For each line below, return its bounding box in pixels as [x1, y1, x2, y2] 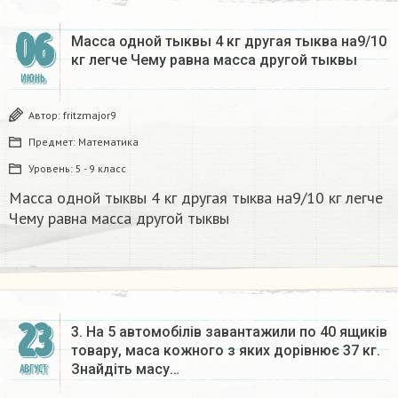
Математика [78, 135, 139, 149]
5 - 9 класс [76, 162, 126, 176]
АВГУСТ [19, 362, 47, 377]
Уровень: [28, 162, 76, 176]
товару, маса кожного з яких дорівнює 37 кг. [71, 342, 380, 360]
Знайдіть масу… [71, 361, 179, 378]
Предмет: [28, 135, 78, 149]
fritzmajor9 [63, 108, 116, 123]
